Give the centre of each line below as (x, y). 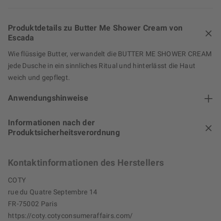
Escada (21, 38)
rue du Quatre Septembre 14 (53, 192)
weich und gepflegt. (39, 78)
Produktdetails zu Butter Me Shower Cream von (95, 28)
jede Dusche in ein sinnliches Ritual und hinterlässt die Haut (102, 66)
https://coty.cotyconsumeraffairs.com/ (71, 216)
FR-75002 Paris (33, 204)
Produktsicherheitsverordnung (64, 133)
